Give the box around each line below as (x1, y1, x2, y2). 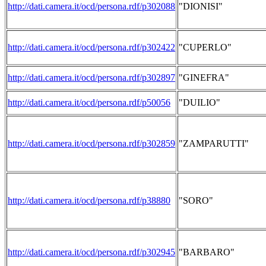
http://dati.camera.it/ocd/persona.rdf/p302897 (8, 72, 175, 83)
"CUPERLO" (179, 42, 232, 52)
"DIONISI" (179, 1, 223, 11)
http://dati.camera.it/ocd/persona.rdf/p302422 (8, 42, 175, 52)
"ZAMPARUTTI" (179, 138, 249, 148)
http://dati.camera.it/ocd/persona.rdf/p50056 (8, 97, 170, 107)
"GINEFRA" (179, 72, 229, 83)
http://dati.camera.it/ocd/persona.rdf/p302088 (8, 1, 175, 11)
